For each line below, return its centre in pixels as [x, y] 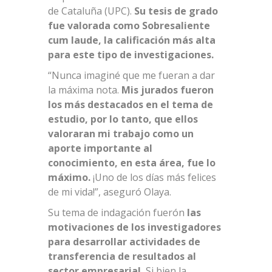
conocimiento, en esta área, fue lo [132, 162]
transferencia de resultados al [122, 256]
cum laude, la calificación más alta [132, 40]
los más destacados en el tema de [131, 104]
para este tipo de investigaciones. [131, 54]
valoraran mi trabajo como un [121, 133]
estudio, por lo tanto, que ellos [123, 119]
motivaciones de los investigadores [134, 227]
